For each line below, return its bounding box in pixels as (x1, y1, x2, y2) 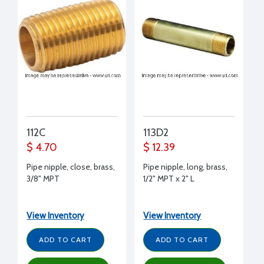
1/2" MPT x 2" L (143, 173, 195, 184)
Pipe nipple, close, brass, (27, 161, 115, 172)
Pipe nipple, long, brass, (143, 161, 228, 172)
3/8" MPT (27, 173, 60, 184)
